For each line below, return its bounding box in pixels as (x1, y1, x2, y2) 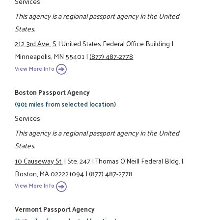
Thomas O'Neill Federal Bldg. (95, 154, 180, 167)
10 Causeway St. (15, 154, 63, 167)
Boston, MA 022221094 (15, 166, 84, 180)
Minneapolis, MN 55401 (15, 50, 85, 63)
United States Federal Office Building (61, 37, 170, 50)
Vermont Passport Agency (15, 203, 95, 215)
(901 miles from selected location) (15, 98, 116, 110)
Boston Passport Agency (15, 86, 90, 98)
